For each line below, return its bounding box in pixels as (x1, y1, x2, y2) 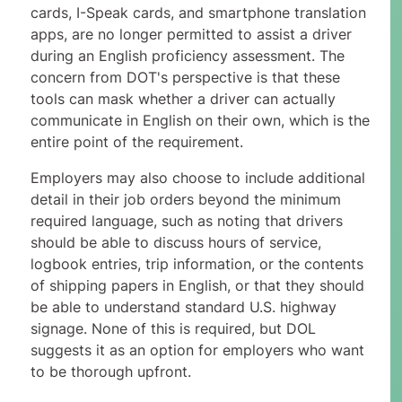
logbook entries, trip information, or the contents (30, 255, 363, 274)
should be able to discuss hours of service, (30, 233, 321, 252)
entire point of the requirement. (30, 133, 243, 152)
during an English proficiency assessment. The (30, 47, 345, 66)
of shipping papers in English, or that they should (30, 276, 364, 295)
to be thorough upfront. (30, 363, 191, 381)
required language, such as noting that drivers (30, 212, 343, 231)
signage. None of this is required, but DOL (30, 319, 316, 338)
